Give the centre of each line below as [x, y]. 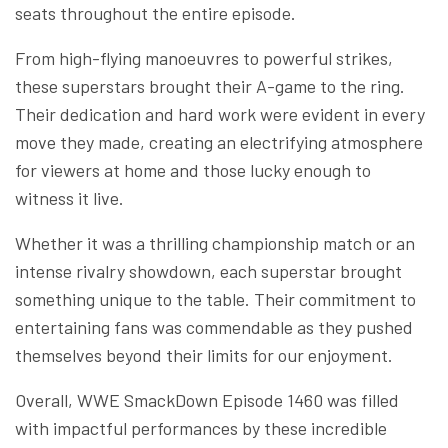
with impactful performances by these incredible [201, 427]
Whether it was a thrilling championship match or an [215, 242]
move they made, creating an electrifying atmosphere [219, 141]
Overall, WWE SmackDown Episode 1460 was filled [207, 399]
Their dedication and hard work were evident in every [220, 113]
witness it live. [69, 197]
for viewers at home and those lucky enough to [193, 169]
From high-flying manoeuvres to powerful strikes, [204, 57]
